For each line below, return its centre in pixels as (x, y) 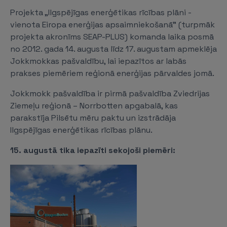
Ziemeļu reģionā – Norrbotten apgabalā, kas (94, 106)
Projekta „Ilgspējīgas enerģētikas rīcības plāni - (101, 12)
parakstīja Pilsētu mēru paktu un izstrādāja (93, 118)
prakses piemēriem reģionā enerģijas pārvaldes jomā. (112, 73)
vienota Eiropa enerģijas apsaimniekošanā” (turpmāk (112, 25)
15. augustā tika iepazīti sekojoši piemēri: (93, 150)
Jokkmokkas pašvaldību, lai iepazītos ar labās (98, 61)
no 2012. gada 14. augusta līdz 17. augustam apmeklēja (113, 49)
